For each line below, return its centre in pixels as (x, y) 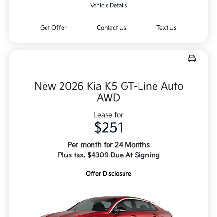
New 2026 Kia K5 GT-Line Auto (108, 87)
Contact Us (111, 28)
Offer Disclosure (108, 174)
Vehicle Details (108, 6)
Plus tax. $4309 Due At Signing (108, 155)
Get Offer (54, 28)
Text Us (166, 28)
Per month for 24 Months (108, 145)
